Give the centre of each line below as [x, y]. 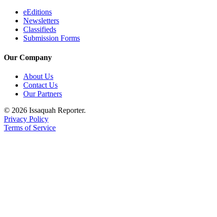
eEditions [38, 12]
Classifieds [40, 30]
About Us [38, 76]
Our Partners [43, 93]
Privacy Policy [26, 119]
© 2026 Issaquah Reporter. [45, 110]
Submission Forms [52, 38]
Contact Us [40, 85]
